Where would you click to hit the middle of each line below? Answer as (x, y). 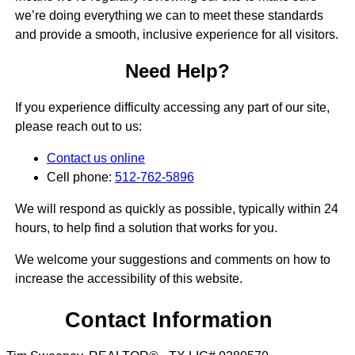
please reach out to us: (78, 127)
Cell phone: (80, 177)
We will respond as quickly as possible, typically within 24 (176, 209)
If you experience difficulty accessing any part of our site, (172, 108)
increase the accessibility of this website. (128, 279)
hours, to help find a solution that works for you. (146, 228)
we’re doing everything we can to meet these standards (169, 16)
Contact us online (95, 158)
